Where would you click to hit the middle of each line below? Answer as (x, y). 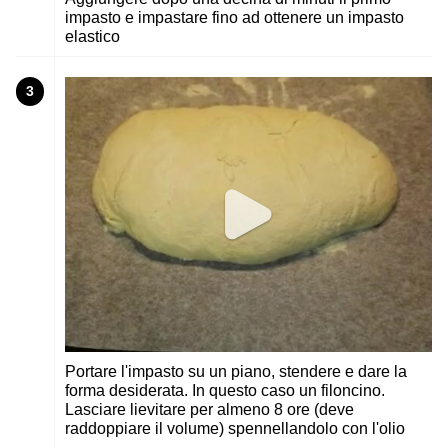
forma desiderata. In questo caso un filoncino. (225, 391)
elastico (92, 37)
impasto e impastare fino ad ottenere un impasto (234, 18)
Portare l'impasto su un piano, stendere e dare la (236, 372)
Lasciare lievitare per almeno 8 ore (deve (209, 410)
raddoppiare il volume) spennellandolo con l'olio (235, 429)
